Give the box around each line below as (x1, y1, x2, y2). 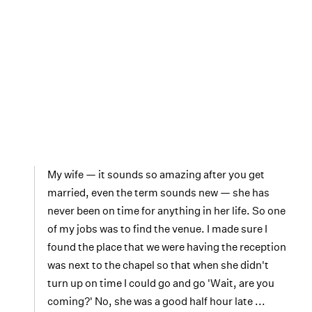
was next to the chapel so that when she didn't (47, 258, 269, 272)
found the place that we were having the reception (47, 240, 286, 253)
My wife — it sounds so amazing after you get (47, 168, 265, 181)
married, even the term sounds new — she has (47, 186, 270, 199)
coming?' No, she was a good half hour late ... (47, 295, 265, 308)
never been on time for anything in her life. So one (47, 204, 286, 217)
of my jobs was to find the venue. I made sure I (47, 222, 267, 235)
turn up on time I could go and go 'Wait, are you (47, 276, 274, 290)
